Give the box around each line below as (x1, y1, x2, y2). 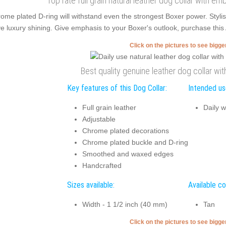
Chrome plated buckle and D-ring (82, 138, 188, 146)
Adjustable (82, 115, 116, 123)
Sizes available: (67, 180, 115, 190)
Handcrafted (82, 161, 122, 169)
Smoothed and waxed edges (82, 149, 174, 158)
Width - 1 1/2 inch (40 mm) (82, 200, 167, 208)
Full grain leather (82, 103, 136, 111)
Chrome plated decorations (82, 126, 169, 135)
